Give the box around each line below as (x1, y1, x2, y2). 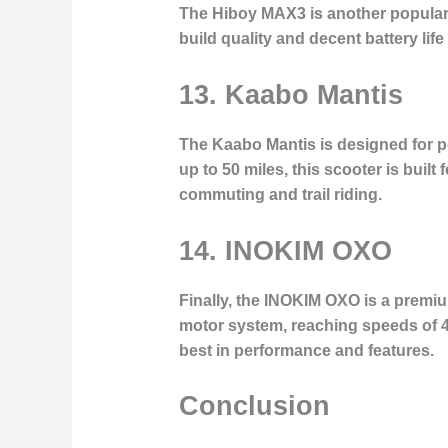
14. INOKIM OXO (178, 234, 392, 266)
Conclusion (178, 390, 330, 422)
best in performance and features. (178, 341, 434, 359)
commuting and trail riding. (178, 185, 382, 203)
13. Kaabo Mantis (178, 78, 403, 110)
